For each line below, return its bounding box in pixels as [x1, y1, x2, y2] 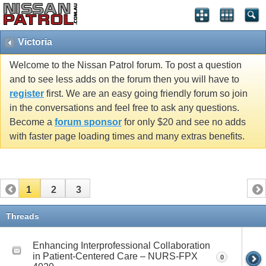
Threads [6, 211, 39, 221]
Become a [9, 117, 55, 128]
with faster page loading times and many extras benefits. [9, 131, 245, 142]
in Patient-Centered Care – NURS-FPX [33, 251, 198, 261]
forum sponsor [55, 117, 122, 128]
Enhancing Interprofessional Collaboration [33, 240, 210, 251]
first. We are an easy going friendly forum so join [44, 88, 248, 99]
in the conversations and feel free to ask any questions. [9, 103, 239, 113]
